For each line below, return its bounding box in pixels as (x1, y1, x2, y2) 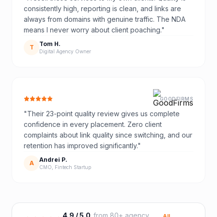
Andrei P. (39, 155, 67, 163)
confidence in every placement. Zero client (24, 120, 162, 128)
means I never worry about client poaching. (24, 26, 161, 34)
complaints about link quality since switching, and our (24, 131, 192, 139)
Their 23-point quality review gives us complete (27, 109, 180, 118)
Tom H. (39, 40, 61, 47)
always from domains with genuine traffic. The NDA (24, 15, 186, 23)
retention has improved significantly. (24, 141, 138, 150)
